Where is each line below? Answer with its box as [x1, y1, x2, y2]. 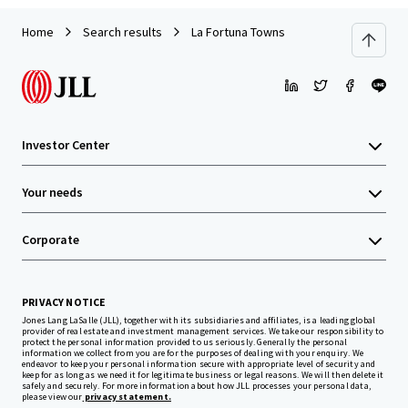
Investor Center [22, 137, 109, 154]
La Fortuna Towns [191, 24, 285, 41]
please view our [22, 391, 83, 403]
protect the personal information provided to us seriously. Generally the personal [22, 336, 348, 349]
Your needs [22, 184, 83, 201]
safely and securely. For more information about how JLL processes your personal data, [22, 380, 371, 393]
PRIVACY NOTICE [22, 295, 107, 310]
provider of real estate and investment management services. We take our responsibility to [22, 325, 384, 338]
